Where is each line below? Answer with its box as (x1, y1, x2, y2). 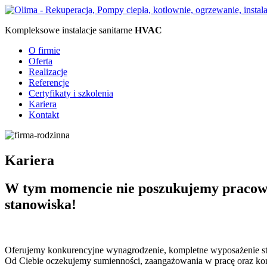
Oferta (29, 56, 52, 66)
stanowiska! (5, 196, 76, 212)
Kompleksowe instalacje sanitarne (5, 25, 135, 35)
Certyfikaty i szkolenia (29, 88, 113, 98)
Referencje (29, 77, 69, 88)
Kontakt (29, 110, 59, 120)
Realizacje (29, 67, 67, 77)
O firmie (29, 45, 60, 55)
